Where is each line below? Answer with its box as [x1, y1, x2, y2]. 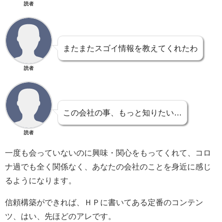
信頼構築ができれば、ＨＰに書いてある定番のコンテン [5, 198, 203, 206]
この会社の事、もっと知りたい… [63, 108, 182, 116]
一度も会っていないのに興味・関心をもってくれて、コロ [5, 148, 211, 157]
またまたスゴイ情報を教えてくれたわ [63, 44, 198, 52]
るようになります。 [5, 176, 76, 184]
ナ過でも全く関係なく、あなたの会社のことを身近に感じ [5, 162, 211, 170]
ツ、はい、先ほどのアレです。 [5, 212, 116, 220]
